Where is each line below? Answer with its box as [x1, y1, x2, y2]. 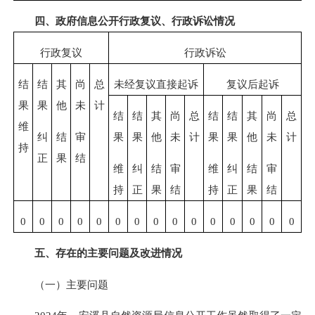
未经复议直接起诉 [114, 78, 198, 91]
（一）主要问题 [13, 278, 108, 290]
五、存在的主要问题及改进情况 [34, 247, 182, 259]
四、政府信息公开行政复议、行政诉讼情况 [34, 15, 235, 27]
